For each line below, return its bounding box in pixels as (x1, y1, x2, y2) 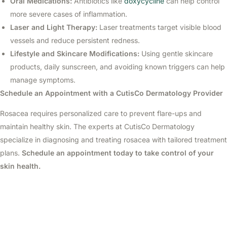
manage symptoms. (10, 75, 75, 84)
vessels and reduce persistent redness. (10, 36, 140, 45)
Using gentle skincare (139, 49, 213, 58)
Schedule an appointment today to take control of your (22, 148, 214, 157)
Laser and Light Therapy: (10, 23, 97, 31)
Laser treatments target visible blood (97, 23, 221, 31)
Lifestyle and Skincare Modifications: (10, 49, 139, 58)
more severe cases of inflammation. (10, 10, 127, 18)
